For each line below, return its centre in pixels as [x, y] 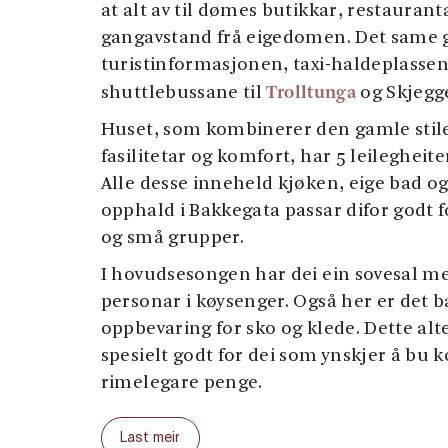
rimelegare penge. [181, 383]
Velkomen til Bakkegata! [207, 420]
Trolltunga [311, 91]
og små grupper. [172, 238]
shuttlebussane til [183, 93]
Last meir [150, 438]
